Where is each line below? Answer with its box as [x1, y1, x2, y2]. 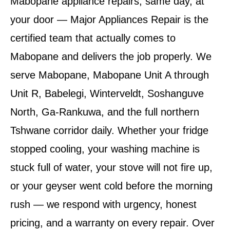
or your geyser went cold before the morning [10, 180, 213, 192]
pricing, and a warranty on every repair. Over [10, 217, 215, 229]
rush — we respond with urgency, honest [10, 199, 197, 210]
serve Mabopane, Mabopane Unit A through [10, 69, 209, 81]
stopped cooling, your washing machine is [10, 143, 200, 155]
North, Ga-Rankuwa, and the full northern [10, 106, 199, 118]
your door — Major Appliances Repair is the [10, 14, 208, 26]
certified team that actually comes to [10, 32, 176, 44]
